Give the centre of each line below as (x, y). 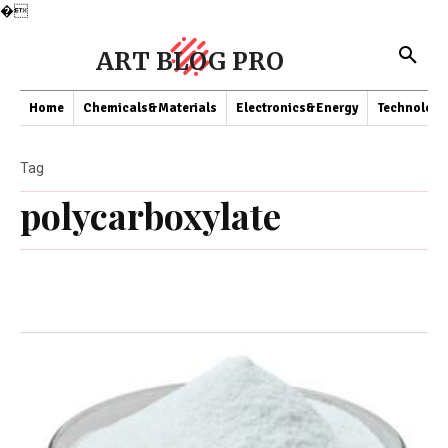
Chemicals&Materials (150, 108)
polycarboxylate (150, 215)
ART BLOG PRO (190, 61)
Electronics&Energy (297, 108)
